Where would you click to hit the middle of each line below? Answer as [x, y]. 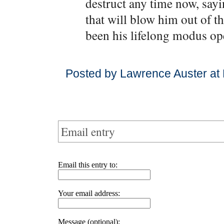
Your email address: [89, 193]
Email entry [88, 131]
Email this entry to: [88, 165]
